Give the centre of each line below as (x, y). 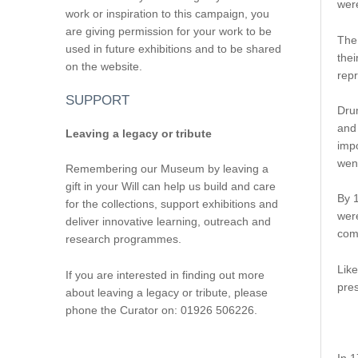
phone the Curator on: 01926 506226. (161, 310)
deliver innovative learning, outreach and (168, 222)
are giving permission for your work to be (168, 31)
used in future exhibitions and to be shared (173, 48)
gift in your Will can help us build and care (170, 187)
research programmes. (123, 239)
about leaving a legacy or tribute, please (166, 292)
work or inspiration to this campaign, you (167, 13)
